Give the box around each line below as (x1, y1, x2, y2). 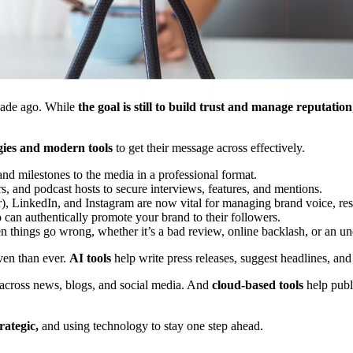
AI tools (69, 251, 111, 265)
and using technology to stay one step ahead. (39, 318, 263, 333)
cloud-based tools (212, 277, 303, 292)
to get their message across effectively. (113, 140, 305, 154)
